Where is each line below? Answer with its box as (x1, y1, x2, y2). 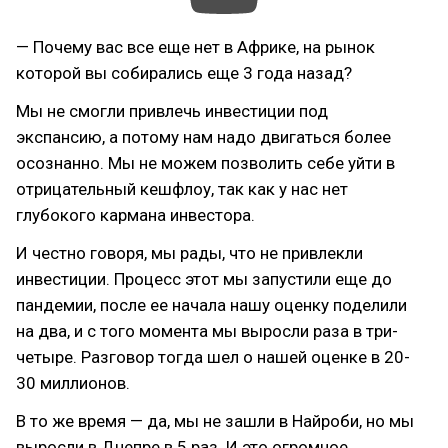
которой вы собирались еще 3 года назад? (16, 63, 352, 83)
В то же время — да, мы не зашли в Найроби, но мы (16, 411, 414, 431)
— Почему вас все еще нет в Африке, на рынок (16, 37, 375, 57)
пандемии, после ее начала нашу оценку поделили (16, 295, 407, 315)
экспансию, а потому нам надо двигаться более (16, 127, 391, 147)
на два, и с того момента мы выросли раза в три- (16, 321, 398, 341)
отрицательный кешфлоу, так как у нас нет (16, 179, 348, 199)
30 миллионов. (16, 373, 130, 393)
